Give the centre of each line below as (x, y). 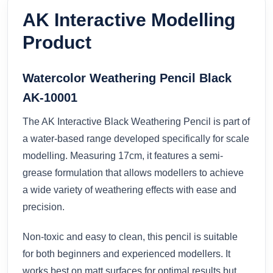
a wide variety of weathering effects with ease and (129, 190)
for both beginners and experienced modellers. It (126, 253)
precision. (44, 207)
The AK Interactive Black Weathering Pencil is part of (136, 121)
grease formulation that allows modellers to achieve (133, 172)
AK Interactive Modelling (129, 19)
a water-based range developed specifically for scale (136, 138)
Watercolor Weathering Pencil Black (127, 78)
